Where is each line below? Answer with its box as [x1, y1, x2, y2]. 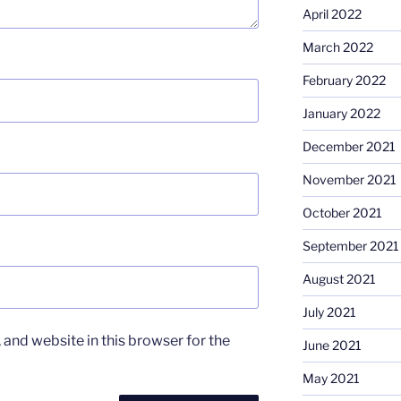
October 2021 [302, 205, 382, 221]
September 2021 [302, 238, 399, 254]
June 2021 [302, 337, 362, 354]
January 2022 [302, 106, 380, 122]
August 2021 [302, 271, 376, 287]
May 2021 [302, 371, 360, 387]
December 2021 [302, 139, 396, 155]
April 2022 [302, 6, 362, 22]
